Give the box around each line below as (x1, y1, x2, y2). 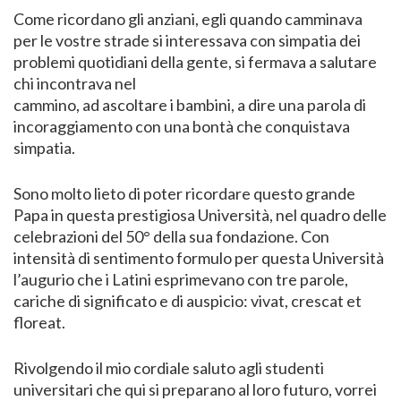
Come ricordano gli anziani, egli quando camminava (13, 9, 363, 30)
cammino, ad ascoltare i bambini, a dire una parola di (13, 95, 366, 115)
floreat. (13, 312, 65, 333)
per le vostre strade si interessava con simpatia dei (13, 30, 361, 51)
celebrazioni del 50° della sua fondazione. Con (13, 226, 329, 247)
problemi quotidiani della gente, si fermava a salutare (13, 52, 377, 73)
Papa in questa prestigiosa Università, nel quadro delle (13, 205, 387, 226)
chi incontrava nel (13, 73, 136, 94)
